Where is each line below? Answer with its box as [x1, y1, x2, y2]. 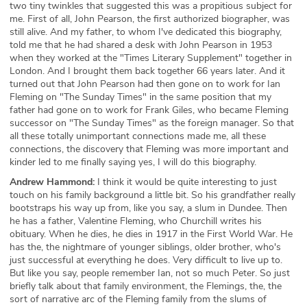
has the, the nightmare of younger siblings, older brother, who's [10, 241, 281, 254]
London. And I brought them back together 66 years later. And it [10, 64, 285, 77]
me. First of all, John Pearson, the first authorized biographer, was [10, 12, 290, 25]
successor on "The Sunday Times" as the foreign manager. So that [10, 116, 294, 130]
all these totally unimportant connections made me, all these [10, 130, 266, 143]
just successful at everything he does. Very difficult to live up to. [10, 254, 282, 267]
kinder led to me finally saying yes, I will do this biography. [10, 156, 256, 169]
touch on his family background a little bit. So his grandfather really [10, 188, 295, 201]
